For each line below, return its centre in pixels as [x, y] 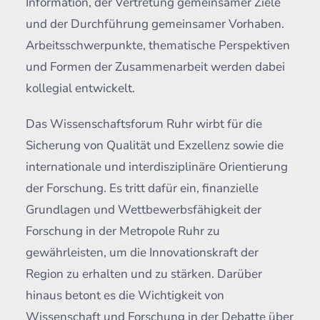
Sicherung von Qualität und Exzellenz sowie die [154, 146]
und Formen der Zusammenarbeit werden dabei [155, 67]
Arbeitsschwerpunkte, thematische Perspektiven [157, 46]
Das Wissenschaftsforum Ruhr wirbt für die [144, 124]
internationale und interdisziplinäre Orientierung [156, 167]
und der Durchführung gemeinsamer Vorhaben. [155, 24]
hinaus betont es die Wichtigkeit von [125, 296]
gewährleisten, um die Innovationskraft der [142, 253]
